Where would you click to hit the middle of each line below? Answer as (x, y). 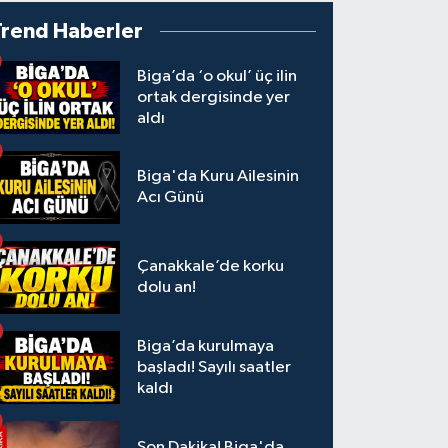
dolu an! (167, 288)
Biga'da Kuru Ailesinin (218, 177)
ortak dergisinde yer (214, 97)
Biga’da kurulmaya (206, 347)
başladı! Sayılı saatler (214, 368)
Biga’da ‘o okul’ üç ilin (217, 76)
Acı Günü (171, 198)
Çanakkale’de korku (211, 267)
